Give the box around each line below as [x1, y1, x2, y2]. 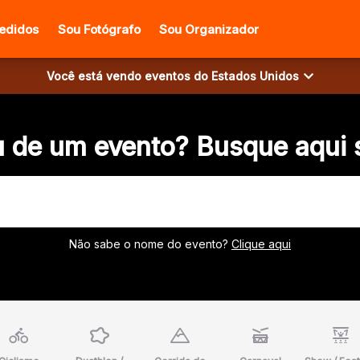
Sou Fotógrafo [58, 22, 141, 37]
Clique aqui [231, 237, 291, 251]
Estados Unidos [211, 69, 299, 83]
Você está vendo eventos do [47, 69, 211, 83]
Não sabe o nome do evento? [69, 237, 231, 251]
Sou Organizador [159, 22, 260, 37]
